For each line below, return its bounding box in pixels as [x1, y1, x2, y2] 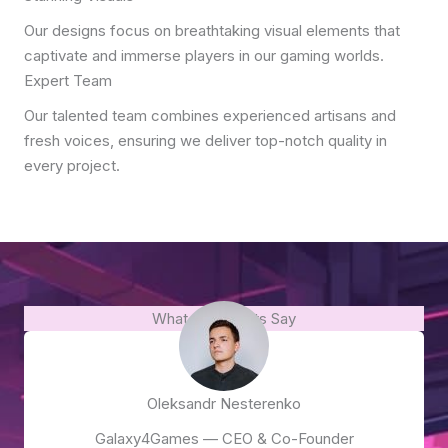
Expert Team [24, 71, 112, 91]
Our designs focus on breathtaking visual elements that [24, 21, 400, 41]
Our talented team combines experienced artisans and [24, 106, 396, 126]
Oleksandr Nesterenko [147, 394, 301, 414]
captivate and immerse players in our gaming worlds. [24, 46, 384, 66]
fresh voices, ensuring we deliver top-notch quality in [24, 131, 387, 151]
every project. [24, 156, 120, 176]
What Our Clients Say [152, 309, 296, 329]
